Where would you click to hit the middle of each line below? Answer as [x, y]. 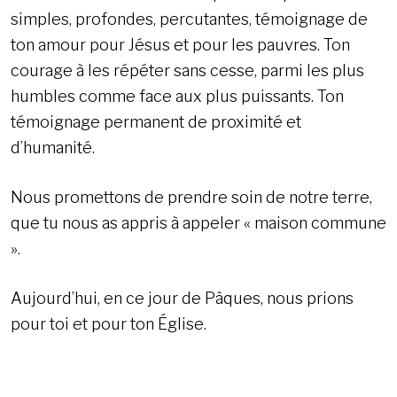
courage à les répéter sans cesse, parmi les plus [187, 71]
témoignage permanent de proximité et [156, 122]
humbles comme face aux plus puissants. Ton [177, 97]
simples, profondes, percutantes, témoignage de [189, 19]
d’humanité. [53, 148]
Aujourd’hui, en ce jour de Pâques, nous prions [182, 299]
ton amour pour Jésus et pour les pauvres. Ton [180, 45]
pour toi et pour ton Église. [109, 324]
